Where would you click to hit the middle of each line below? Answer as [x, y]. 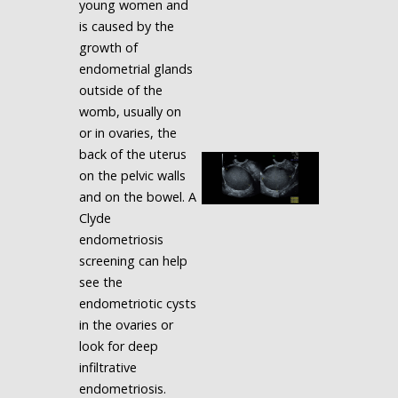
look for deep [118, 346]
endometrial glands [135, 69]
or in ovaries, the [127, 133]
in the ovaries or [126, 325]
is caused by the [126, 26]
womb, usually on [130, 111]
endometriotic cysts [137, 303]
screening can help [133, 261]
